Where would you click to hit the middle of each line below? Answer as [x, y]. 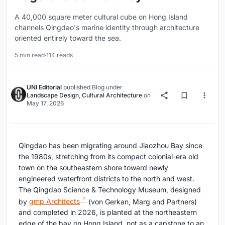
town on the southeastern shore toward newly [93, 167]
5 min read [30, 55]
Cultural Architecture [112, 95]
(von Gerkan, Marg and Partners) [142, 201]
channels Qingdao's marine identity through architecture [107, 27]
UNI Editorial [44, 87]
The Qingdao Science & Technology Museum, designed [110, 189]
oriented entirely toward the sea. [68, 38]
